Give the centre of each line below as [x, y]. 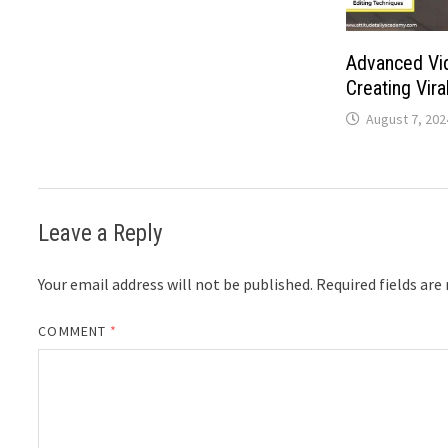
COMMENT [74, 331]
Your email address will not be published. [176, 284]
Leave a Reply [101, 234]
